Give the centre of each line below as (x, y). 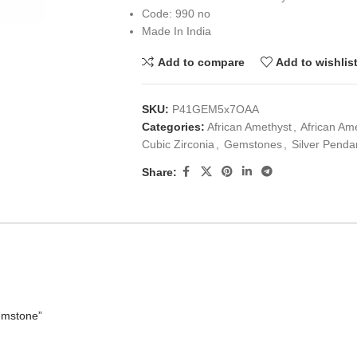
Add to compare (201, 62)
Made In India (176, 31)
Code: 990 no (176, 14)
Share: (159, 172)
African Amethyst (249, 127)
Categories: (173, 127)
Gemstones (253, 144)
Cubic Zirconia (178, 144)
